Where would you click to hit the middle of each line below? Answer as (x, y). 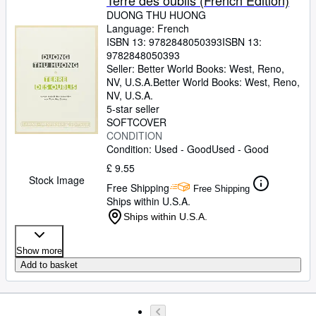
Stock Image (56, 180)
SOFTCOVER (136, 122)
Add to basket (49, 265)
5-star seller (133, 109)
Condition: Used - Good (159, 149)
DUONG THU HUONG (156, 15)
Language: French (148, 28)
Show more (39, 251)
